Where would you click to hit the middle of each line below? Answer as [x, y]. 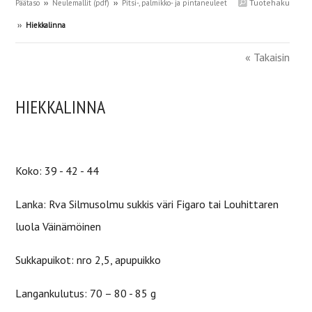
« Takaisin [267, 57]
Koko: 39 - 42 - [51, 171]
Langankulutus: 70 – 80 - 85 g [86, 293]
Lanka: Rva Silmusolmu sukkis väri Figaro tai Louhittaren [147, 204]
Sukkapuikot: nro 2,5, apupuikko [88, 260]
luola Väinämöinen [58, 226]
